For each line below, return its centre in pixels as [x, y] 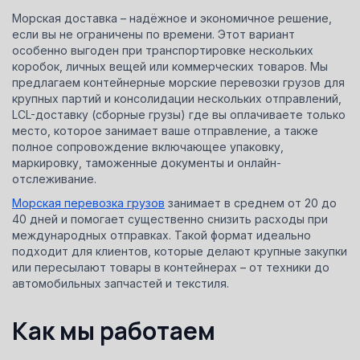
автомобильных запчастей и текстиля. [121, 283]
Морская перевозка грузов [88, 202]
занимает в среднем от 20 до [251, 202]
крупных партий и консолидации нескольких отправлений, [177, 98]
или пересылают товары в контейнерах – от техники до [171, 267]
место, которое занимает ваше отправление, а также [165, 130]
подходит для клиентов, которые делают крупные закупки [180, 251]
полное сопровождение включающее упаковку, [148, 146]
